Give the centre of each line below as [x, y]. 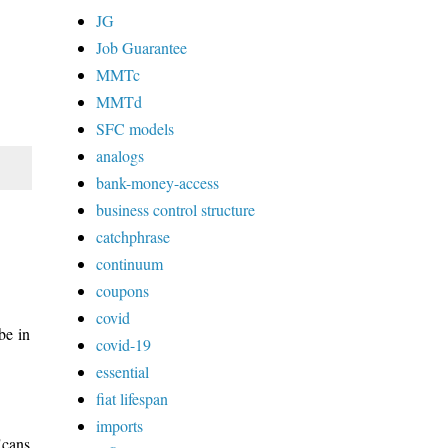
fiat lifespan [132, 398]
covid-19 [123, 344]
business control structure [175, 209]
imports [119, 425]
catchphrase [133, 236]
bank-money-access [157, 182]
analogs [120, 155]
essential [122, 371]
